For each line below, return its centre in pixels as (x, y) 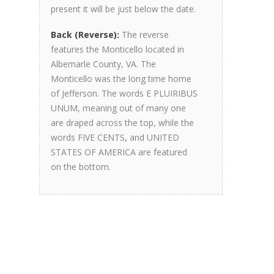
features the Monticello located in (117, 49)
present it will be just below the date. (123, 9)
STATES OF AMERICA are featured (119, 152)
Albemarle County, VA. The (103, 64)
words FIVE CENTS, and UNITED (115, 137)
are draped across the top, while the (122, 123)
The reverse (144, 35)
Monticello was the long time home (121, 79)
